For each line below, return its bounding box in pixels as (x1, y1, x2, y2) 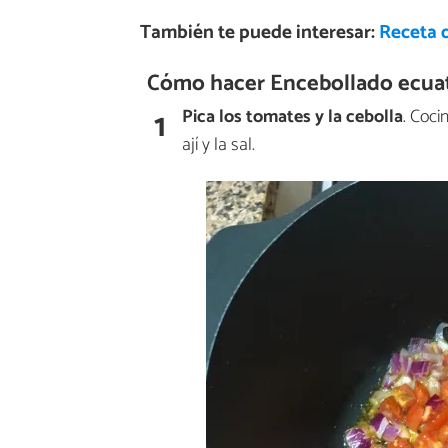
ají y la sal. (182, 129, 255, 160)
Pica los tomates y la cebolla (182, 101, 403, 132)
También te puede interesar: (139, 16, 379, 48)
